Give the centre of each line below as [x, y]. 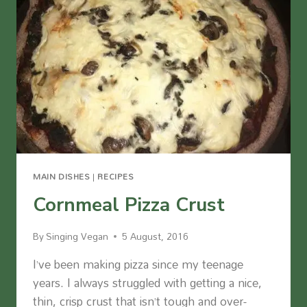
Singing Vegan [77, 236]
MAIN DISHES [62, 176]
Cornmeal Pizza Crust [129, 205]
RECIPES [116, 176]
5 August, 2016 [156, 236]
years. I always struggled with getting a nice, [147, 283]
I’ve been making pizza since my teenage [138, 265]
